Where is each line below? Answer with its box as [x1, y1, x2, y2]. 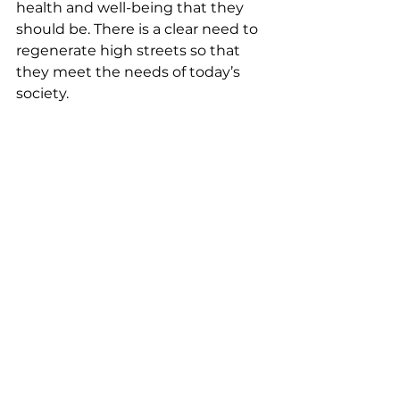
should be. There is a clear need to [16, 21, 262, 37]
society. [16, 85, 69, 102]
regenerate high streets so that [16, 42, 244, 59]
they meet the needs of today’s [16, 63, 244, 80]
